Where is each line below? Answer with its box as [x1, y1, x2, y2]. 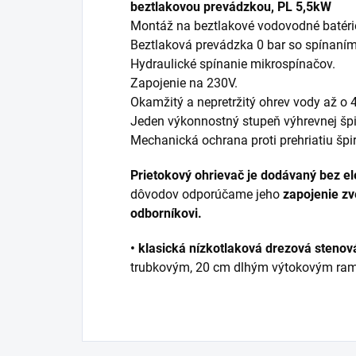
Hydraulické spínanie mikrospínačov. [130, 56, 335, 72]
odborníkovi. [130, 205, 202, 221]
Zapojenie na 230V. [130, 75, 238, 91]
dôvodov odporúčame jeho [130, 186, 283, 202]
